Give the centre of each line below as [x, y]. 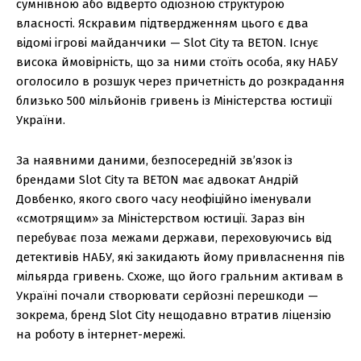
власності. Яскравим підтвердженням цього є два [162, 24]
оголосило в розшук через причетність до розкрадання [180, 82]
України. [41, 120]
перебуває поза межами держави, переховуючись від [174, 238]
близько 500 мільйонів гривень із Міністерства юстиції [174, 101]
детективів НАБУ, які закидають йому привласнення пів [180, 257]
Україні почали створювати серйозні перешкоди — [167, 296]
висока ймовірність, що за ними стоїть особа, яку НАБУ [177, 62]
